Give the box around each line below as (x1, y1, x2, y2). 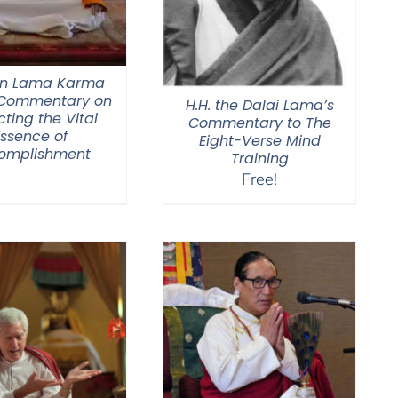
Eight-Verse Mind (198, 130, 321, 151)
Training (230, 147, 289, 169)
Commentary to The (187, 112, 331, 133)
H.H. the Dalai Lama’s (185, 94, 334, 115)
